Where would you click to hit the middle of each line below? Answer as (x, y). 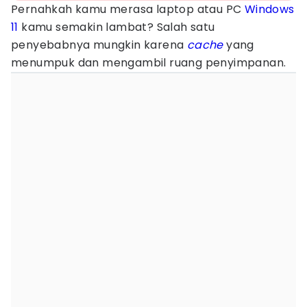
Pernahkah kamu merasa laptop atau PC (128, 9)
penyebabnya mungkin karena (99, 45)
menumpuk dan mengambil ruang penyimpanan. (149, 63)
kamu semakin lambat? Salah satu (116, 27)
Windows (269, 9)
